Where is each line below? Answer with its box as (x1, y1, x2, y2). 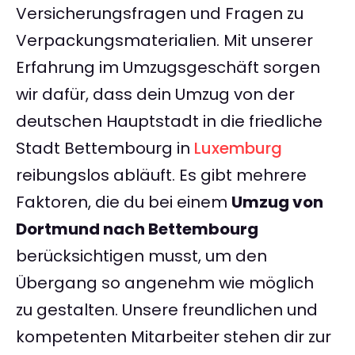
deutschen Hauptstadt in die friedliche (16, 110, 323, 133)
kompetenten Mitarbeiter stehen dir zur (16, 326, 331, 349)
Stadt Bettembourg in (16, 137, 194, 160)
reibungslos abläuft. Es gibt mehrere (16, 164, 307, 187)
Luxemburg (194, 137, 282, 160)
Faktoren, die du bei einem (16, 191, 231, 214)
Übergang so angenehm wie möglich (16, 272, 314, 295)
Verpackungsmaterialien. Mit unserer (16, 29, 313, 52)
